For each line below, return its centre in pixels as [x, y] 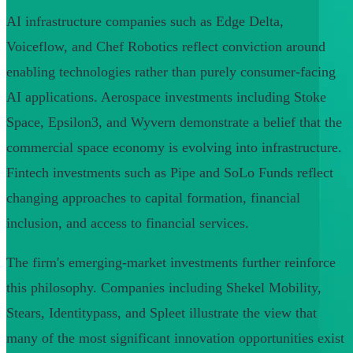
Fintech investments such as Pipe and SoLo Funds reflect [170, 173]
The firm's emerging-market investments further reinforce [171, 263]
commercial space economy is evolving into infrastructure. [174, 148]
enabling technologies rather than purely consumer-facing [171, 72]
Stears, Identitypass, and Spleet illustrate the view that [162, 313]
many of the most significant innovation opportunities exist [175, 338]
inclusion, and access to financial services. [128, 223]
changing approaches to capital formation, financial [153, 198]
